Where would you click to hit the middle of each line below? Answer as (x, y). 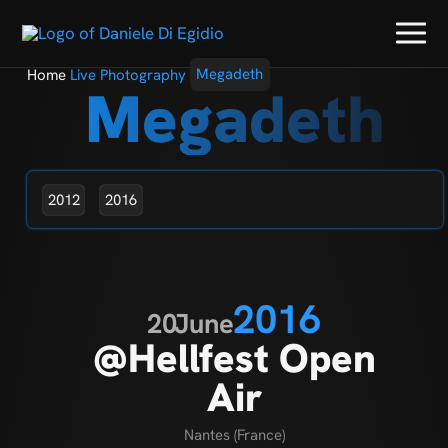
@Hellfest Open (235, 357)
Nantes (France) (235, 434)
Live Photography (127, 74)
